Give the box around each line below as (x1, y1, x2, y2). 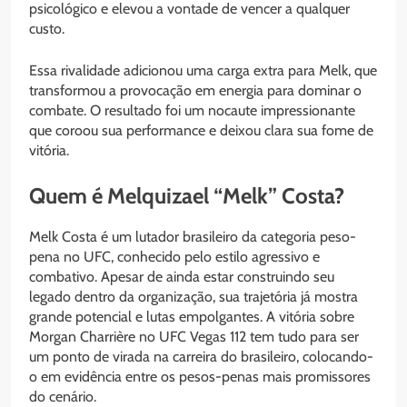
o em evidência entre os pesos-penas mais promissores (29, 367, 371, 385)
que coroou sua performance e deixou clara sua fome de (29, 121, 373, 139)
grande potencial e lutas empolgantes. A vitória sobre (29, 307, 354, 325)
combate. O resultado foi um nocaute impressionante (29, 101, 355, 119)
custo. (29, 19, 65, 37)
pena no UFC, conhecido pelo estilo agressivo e (29, 247, 320, 265)
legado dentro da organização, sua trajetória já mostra (29, 287, 358, 305)
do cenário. (29, 387, 96, 405)
